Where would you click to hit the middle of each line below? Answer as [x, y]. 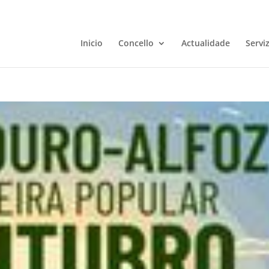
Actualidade [205, 43]
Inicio [91, 43]
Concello [136, 43]
